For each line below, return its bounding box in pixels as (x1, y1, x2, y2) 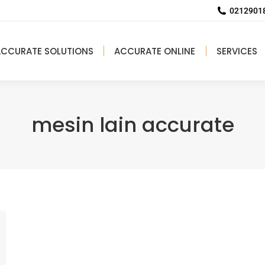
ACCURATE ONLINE (114, 44, 196, 57)
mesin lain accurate (31, 111, 234, 139)
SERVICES (216, 44, 257, 57)
